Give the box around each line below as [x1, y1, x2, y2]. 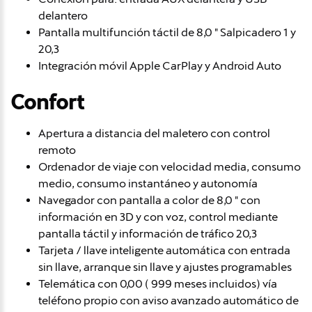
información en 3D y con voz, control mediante [38, 210, 278, 224]
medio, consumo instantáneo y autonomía [38, 176, 258, 190]
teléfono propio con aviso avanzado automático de [38, 293, 299, 307]
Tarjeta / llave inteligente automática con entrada [38, 243, 290, 257]
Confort [10, 91, 84, 114]
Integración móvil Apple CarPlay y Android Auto [38, 58, 281, 72]
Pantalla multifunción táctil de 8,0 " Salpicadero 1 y [38, 25, 296, 39]
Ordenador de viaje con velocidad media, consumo [38, 159, 301, 173]
